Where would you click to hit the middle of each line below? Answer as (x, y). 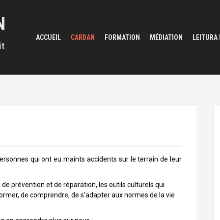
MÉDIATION (166, 37)
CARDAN (83, 37)
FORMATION (122, 37)
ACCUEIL (48, 37)
